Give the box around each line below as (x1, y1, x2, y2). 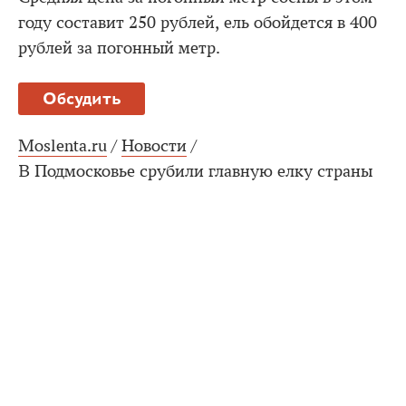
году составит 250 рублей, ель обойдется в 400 (18, 13, 377, 33)
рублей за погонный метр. (18, 38, 220, 58)
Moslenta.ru (18, 136, 107, 156)
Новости (121, 136, 187, 156)
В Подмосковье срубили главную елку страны (18, 161, 372, 181)
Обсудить (42, 88, 121, 109)
